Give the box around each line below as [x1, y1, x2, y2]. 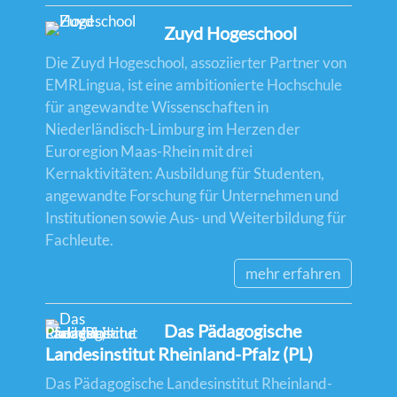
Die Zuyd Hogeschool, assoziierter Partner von [45, 53, 346, 73]
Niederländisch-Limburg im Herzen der [45, 120, 300, 139]
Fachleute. [45, 230, 113, 250]
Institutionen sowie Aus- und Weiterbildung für [45, 208, 346, 228]
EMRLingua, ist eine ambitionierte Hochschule [45, 75, 342, 95]
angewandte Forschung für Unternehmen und [45, 186, 339, 206]
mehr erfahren [245, 263, 340, 283]
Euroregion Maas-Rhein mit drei [45, 142, 253, 161]
